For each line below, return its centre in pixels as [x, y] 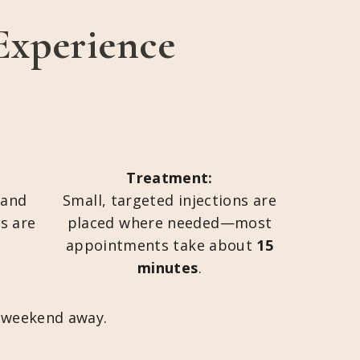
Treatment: [170, 178]
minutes [168, 268]
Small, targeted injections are [170, 200]
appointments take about [161, 245]
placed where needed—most [170, 223]
